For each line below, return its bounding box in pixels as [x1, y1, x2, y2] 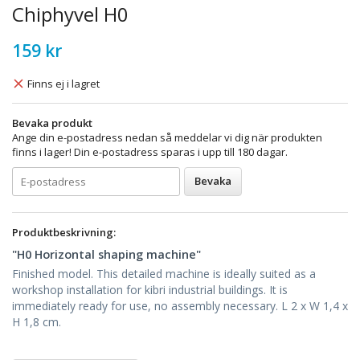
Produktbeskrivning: [12, 224, 116, 239]
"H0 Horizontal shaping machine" [12, 245, 201, 262]
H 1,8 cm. [12, 313, 61, 329]
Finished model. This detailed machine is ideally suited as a [12, 265, 316, 281]
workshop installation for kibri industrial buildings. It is [12, 281, 288, 297]
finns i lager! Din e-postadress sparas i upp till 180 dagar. [12, 144, 288, 159]
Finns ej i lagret [27, 76, 100, 91]
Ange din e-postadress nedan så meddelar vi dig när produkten [12, 129, 322, 145]
